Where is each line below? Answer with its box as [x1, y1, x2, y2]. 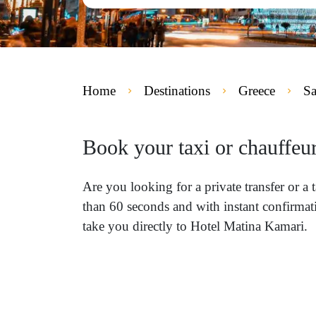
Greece [238, 83, 275, 98]
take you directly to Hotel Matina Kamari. [83, 219, 308, 233]
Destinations [144, 83, 210, 98]
